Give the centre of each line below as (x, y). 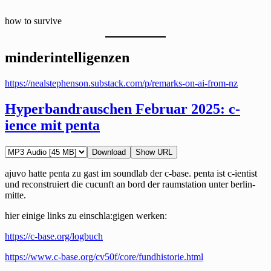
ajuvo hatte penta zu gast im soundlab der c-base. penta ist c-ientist (131, 173)
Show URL (154, 152)
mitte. (15, 195)
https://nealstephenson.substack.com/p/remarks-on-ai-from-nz (121, 83)
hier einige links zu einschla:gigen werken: (86, 215)
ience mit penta (52, 125)
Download (109, 152)
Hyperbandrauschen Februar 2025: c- (122, 109)
